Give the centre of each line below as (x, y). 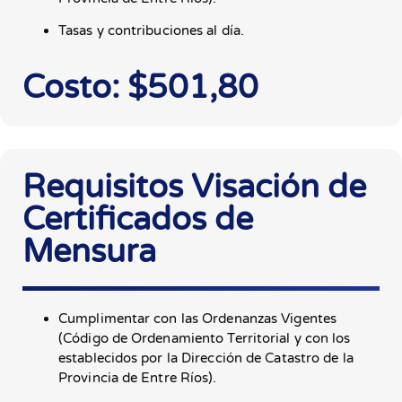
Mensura (89, 251)
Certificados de (138, 219)
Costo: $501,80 (140, 87)
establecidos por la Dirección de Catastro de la (206, 358)
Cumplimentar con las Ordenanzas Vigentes (198, 318)
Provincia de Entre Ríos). (138, 377)
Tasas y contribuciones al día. (151, 31)
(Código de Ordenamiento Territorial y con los (205, 338)
